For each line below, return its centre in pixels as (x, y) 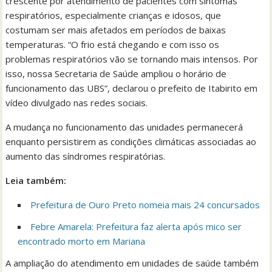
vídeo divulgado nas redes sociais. (77, 102)
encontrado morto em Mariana (82, 241)
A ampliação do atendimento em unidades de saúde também (132, 263)
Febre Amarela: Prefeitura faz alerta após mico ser (136, 226)
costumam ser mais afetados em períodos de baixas (116, 29)
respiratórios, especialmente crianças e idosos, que (114, 15)
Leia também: (36, 180)
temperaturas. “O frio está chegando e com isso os (113, 44)
